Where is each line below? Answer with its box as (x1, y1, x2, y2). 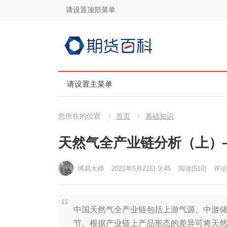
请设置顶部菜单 (65, 6, 116, 14)
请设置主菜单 (66, 80, 112, 88)
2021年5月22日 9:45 (111, 165, 171, 172)
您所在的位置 (58, 112, 101, 120)
